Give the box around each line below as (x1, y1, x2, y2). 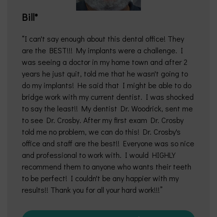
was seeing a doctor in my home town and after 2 (22, 57, 187, 67)
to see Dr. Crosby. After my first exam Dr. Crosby (22, 115, 184, 125)
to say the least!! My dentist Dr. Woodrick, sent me (22, 103, 193, 113)
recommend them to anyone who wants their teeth (22, 161, 191, 171)
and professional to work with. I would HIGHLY (22, 150, 175, 160)
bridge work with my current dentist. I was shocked (22, 92, 194, 102)
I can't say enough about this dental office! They (25, 33, 184, 44)
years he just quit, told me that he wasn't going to (22, 68, 188, 78)
